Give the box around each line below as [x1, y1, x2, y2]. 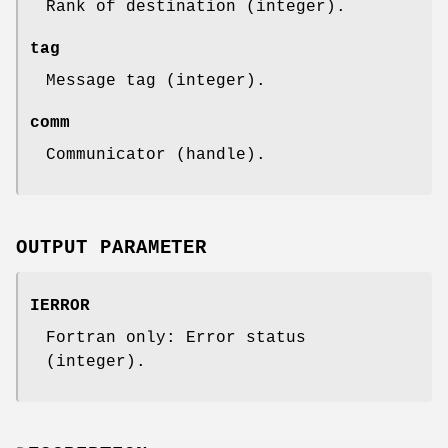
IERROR [30, 296, 90, 315]
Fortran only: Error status [46, 328, 306, 347]
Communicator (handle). [46, 146, 266, 165]
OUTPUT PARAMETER [16, 236, 208, 259]
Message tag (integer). [46, 72, 266, 91]
